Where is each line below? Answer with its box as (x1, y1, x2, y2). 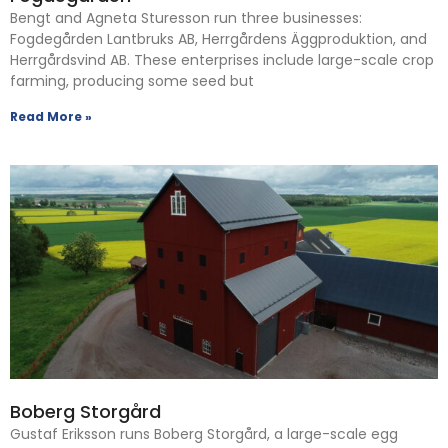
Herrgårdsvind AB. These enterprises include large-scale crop (10, 49, 434, 70)
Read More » (10, 107, 92, 125)
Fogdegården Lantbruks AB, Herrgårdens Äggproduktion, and (10, 28, 427, 49)
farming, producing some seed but (10, 70, 254, 91)
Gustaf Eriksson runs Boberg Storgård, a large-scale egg (10, 423, 398, 444)
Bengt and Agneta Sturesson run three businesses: (10, 7, 362, 28)
